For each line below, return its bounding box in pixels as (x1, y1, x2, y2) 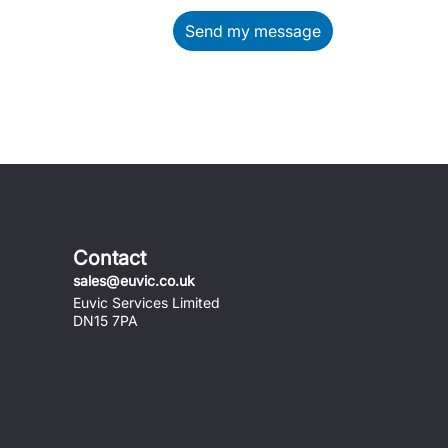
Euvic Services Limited (73, 294, 220, 311)
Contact (73, 246, 146, 270)
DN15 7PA (73, 312, 138, 329)
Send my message (185, 21, 321, 41)
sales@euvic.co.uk (73, 272, 195, 289)
